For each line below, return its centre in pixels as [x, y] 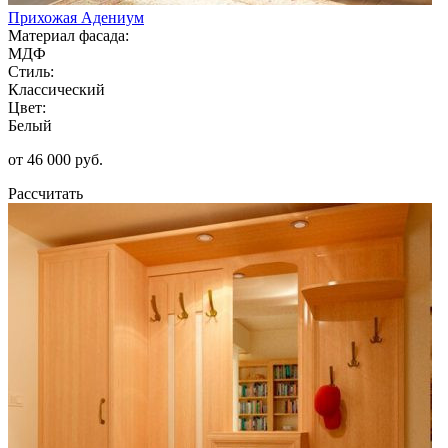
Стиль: [31, 71]
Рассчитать [45, 193]
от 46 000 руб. [55, 159]
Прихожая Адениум [76, 17]
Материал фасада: [68, 35]
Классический [56, 89]
